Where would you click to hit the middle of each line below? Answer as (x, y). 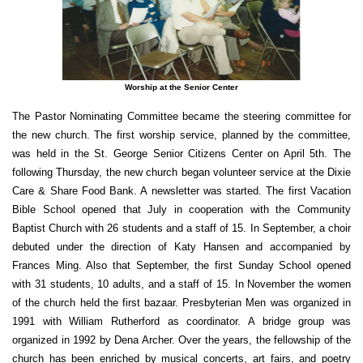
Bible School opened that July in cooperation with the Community (181, 209)
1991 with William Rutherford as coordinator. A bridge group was (181, 321)
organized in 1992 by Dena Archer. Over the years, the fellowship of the (181, 340)
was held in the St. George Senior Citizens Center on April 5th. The (181, 153)
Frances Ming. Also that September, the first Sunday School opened (181, 265)
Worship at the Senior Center (181, 87)
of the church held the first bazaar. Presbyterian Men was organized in (181, 302)
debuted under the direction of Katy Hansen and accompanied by (181, 246)
